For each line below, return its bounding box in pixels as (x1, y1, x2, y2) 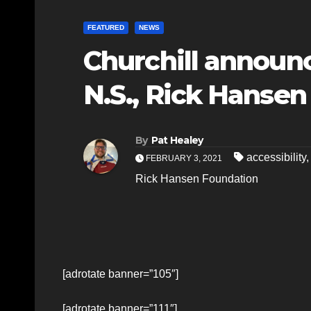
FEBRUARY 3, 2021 (144, 153, 224, 163)
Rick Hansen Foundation (135, 172, 258, 185)
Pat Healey (151, 133, 203, 146)
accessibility (246, 151, 306, 163)
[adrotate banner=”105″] (62, 267, 178, 280)
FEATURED (87, 23, 124, 31)
